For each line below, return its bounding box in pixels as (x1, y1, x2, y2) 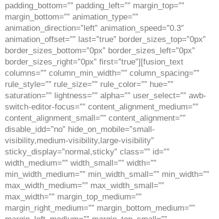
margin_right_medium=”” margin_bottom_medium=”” (5, 203, 195, 213)
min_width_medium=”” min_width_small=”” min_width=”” (5, 170, 209, 179)
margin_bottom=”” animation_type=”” (5, 12, 138, 22)
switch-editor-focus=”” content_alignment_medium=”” (5, 102, 198, 111)
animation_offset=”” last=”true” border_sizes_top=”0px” (5, 35, 206, 44)
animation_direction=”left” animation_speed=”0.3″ (5, 23, 184, 33)
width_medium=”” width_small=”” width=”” (5, 158, 156, 168)
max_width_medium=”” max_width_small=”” (5, 181, 164, 190)
